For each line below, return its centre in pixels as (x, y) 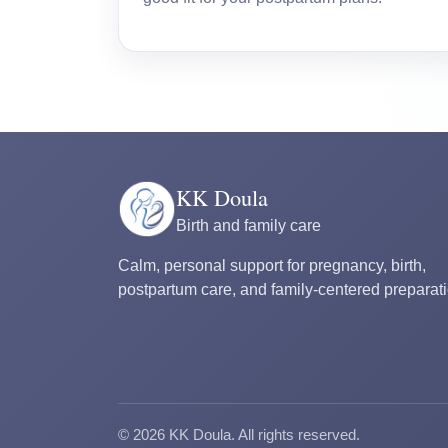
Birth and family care (248, 225)
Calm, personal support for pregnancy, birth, (272, 266)
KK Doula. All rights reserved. (262, 435)
